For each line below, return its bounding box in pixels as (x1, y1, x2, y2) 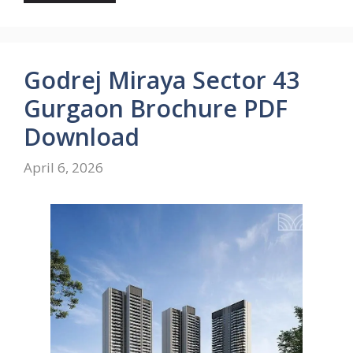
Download (24, 120, 139, 153)
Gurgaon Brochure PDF (24, 91, 288, 124)
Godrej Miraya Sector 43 (24, 63, 299, 96)
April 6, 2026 (24, 158, 103, 177)
